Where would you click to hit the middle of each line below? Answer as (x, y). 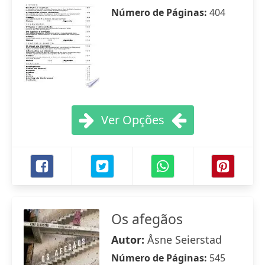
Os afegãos (147, 219)
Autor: (129, 240)
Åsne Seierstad (185, 240)
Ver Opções (132, 120)
